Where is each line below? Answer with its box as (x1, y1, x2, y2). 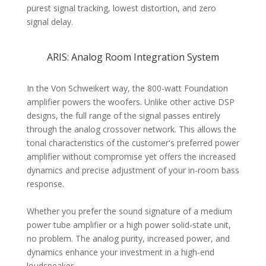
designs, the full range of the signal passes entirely (26, 110, 220, 122)
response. (26, 178, 64, 190)
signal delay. (26, 16, 73, 28)
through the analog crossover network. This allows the (26, 123, 236, 135)
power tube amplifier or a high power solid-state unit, (26, 219, 231, 231)
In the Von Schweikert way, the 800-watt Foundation (26, 83, 228, 94)
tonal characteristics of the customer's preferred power (26, 137, 239, 149)
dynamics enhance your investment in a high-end (26, 246, 214, 258)
